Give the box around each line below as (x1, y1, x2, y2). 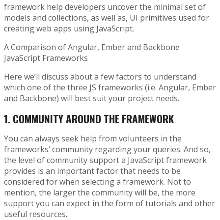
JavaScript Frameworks (4, 53, 88, 64)
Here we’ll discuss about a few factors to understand (4, 71, 196, 82)
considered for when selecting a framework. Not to (4, 176, 191, 188)
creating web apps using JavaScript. (4, 23, 134, 34)
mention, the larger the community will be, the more (4, 187, 195, 198)
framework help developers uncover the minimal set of (4, 1, 206, 13)
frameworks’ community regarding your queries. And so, (4, 144, 211, 155)
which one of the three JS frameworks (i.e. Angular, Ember (4, 82, 216, 93)
